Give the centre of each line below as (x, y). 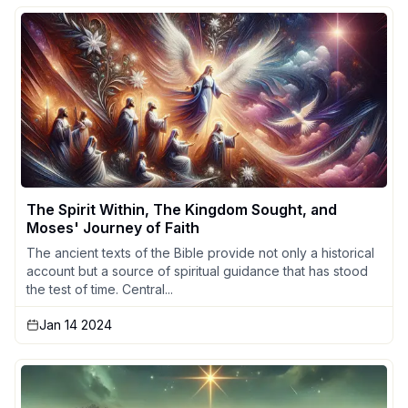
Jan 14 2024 (76, 325)
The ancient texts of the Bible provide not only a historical (200, 253)
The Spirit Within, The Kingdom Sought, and (182, 210)
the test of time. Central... (100, 290)
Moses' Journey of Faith (113, 228)
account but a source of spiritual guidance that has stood (197, 271)
